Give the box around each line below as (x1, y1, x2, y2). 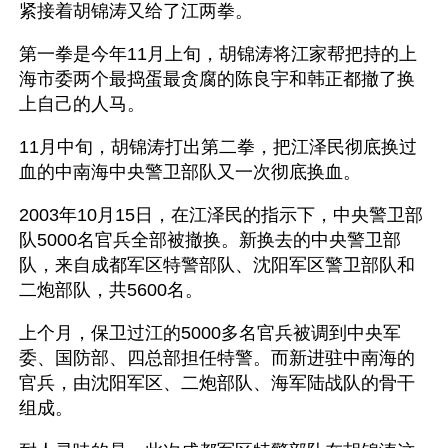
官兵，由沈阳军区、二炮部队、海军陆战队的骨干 (19, 373, 415, 393)
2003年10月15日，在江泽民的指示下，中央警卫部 (19, 205, 423, 225)
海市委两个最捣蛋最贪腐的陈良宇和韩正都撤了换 (19, 69, 415, 89)
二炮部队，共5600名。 (19, 280, 203, 300)
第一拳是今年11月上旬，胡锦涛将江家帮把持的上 (19, 44, 417, 64)
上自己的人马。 (19, 94, 150, 114)
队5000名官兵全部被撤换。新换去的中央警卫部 (19, 230, 401, 250)
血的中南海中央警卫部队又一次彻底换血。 (19, 162, 361, 182)
